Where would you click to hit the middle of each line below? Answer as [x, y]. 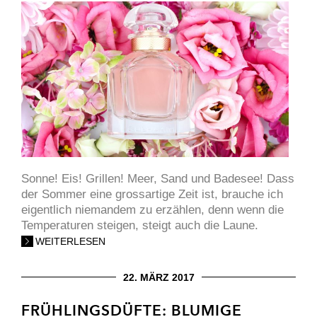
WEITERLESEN [70, 241]
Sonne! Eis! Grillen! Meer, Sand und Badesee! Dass [158, 178]
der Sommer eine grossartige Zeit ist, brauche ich [152, 194]
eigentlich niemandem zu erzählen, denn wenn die [152, 209]
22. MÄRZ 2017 [158, 277]
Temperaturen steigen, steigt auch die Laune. [140, 225]
